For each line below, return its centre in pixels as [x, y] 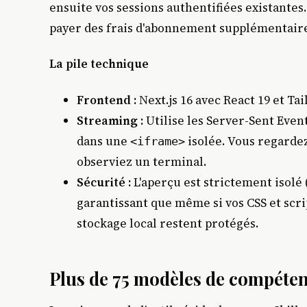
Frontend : [107, 100]
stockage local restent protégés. [168, 224]
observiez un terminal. [142, 162]
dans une [103, 142]
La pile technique [99, 64]
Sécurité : [104, 183]
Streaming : [110, 121]
